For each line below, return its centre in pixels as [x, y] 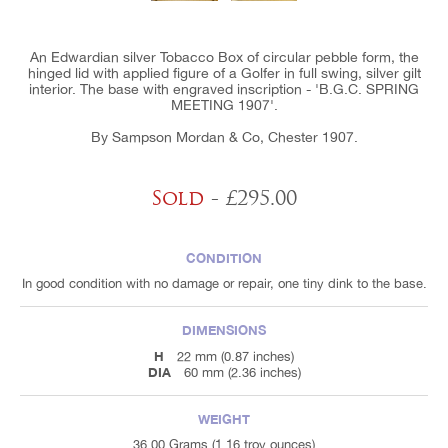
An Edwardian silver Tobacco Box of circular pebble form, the [224, 56]
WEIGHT [224, 418]
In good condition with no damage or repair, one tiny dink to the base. [224, 283]
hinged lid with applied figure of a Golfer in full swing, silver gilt [224, 72]
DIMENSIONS [224, 329]
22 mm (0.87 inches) [235, 356]
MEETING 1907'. [224, 104]
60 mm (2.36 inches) [242, 372]
